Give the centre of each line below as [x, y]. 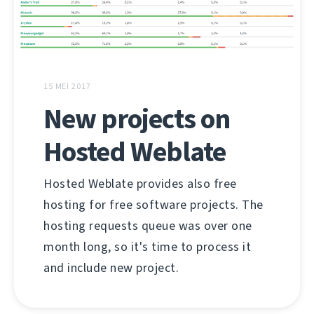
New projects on [137, 119]
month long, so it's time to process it [147, 247]
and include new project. [111, 268]
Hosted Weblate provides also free [140, 184]
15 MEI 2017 [67, 87]
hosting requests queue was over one [148, 226]
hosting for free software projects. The [153, 205]
